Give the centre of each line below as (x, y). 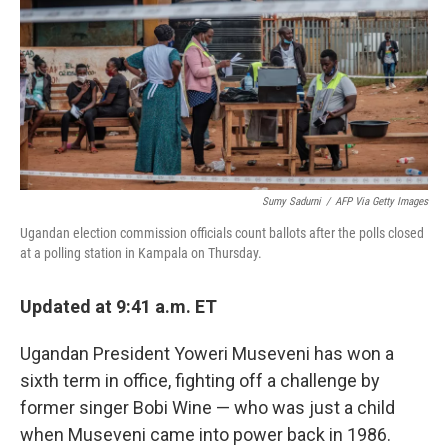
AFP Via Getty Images (381, 201)
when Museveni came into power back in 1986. (205, 434)
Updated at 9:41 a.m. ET (118, 306)
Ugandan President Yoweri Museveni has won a (207, 353)
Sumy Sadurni (291, 201)
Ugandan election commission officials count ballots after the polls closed (222, 233)
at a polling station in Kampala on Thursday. (141, 253)
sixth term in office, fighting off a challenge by (200, 380)
